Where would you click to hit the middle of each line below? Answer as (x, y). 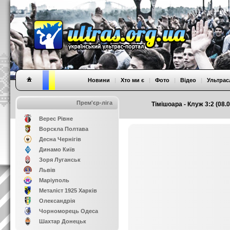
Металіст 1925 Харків (68, 190)
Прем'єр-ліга (94, 103)
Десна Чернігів (60, 139)
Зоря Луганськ (60, 160)
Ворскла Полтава (64, 129)
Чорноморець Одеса (69, 211)
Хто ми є (132, 80)
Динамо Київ (57, 149)
